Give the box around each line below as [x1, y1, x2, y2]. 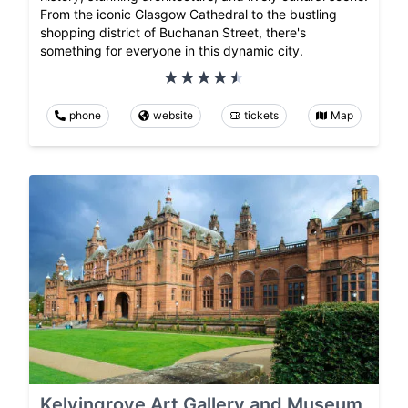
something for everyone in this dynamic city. [40, 42, 303, 58]
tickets [244, 107, 280, 122]
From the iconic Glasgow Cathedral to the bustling [40, 5, 337, 22]
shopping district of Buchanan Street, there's [40, 24, 306, 40]
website [152, 107, 193, 122]
